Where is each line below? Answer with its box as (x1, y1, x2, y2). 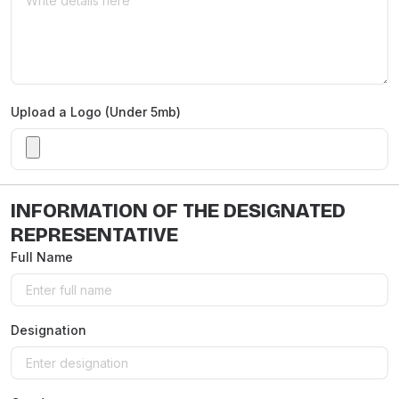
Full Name (11, 249, 73, 265)
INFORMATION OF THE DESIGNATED (11, 199, 346, 223)
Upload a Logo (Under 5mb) (11, 104, 181, 119)
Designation (11, 322, 86, 338)
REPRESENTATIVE (11, 224, 178, 247)
